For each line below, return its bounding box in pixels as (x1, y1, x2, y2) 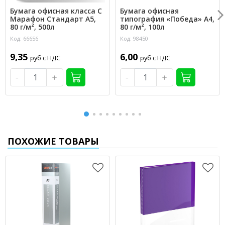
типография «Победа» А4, (120, 14, 214, 24)
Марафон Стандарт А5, (10, 14, 96, 24)
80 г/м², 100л (120, 22, 165, 32)
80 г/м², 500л (10, 22, 55, 32)
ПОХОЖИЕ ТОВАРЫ (8, 135, 99, 148)
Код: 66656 (10, 35, 38, 43)
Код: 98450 (120, 35, 148, 43)
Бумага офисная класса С (10, 6, 102, 16)
